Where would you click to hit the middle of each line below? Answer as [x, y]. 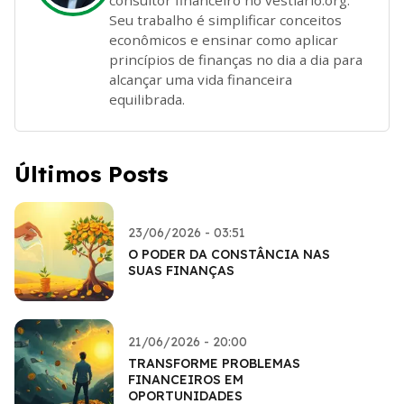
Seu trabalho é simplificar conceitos [225, 19]
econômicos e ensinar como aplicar [224, 39]
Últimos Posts [91, 174]
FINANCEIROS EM [186, 379]
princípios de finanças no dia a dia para [236, 59]
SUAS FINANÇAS [181, 270]
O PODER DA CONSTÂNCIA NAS [229, 254]
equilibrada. [147, 99]
